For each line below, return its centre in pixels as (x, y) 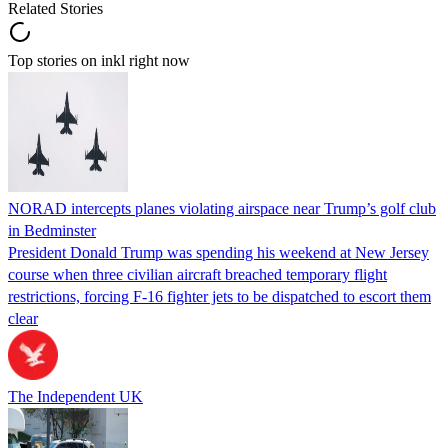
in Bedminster (52, 230)
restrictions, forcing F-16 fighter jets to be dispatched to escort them (219, 296)
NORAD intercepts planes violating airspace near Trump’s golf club (222, 208)
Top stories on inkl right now (99, 60)
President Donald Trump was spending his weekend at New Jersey (218, 252)
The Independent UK (75, 396)
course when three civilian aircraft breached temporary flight (197, 274)
